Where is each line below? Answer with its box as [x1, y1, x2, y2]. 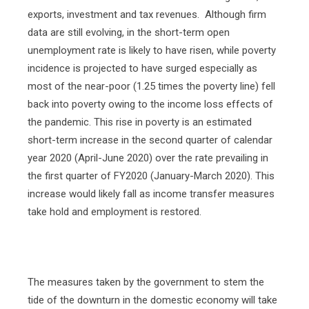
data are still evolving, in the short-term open [28, 26, 230, 39]
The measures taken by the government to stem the [28, 276, 264, 288]
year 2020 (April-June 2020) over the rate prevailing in [28, 152, 268, 164]
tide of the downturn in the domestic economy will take [28, 294, 277, 306]
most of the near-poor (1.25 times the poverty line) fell [28, 80, 275, 92]
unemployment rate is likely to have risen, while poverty [28, 44, 276, 57]
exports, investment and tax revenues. [28, 8, 199, 21]
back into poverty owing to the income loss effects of [28, 98, 273, 110]
